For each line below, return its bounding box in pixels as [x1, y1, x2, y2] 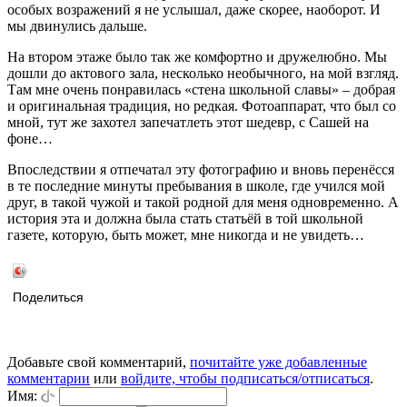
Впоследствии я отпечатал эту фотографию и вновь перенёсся [7, 162, 394, 178]
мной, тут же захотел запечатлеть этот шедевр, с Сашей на [7, 114, 369, 131]
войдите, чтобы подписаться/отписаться [121, 371, 370, 387]
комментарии [7, 371, 90, 387]
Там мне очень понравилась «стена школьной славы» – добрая [7, 82, 395, 98]
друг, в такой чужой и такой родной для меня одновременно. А [7, 194, 399, 211]
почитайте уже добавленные [190, 354, 367, 371]
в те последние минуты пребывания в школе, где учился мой [7, 178, 385, 194]
